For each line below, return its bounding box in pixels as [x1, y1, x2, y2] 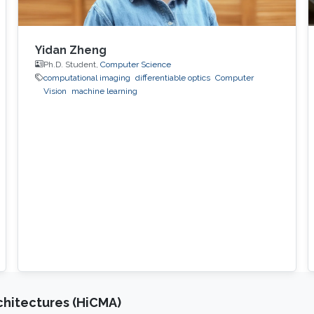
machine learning [71, 86, 137, 96]
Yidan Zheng [34, 43, 107, 57]
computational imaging [43, 72, 130, 83]
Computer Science [100, 59, 171, 69]
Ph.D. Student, [43, 59, 100, 69]
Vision [43, 86, 67, 96]
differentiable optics [135, 72, 210, 83]
